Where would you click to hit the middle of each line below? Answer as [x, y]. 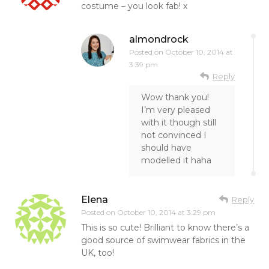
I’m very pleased [176, 110]
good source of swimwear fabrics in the [163, 240]
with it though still [179, 122]
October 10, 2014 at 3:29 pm [166, 212]
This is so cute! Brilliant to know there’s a [165, 227]
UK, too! [98, 252]
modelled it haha [176, 160]
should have [166, 147]
